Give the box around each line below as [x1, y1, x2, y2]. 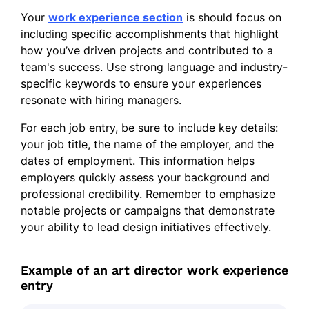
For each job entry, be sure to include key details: [21, 120, 278, 134]
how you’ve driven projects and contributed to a [21, 43, 273, 57]
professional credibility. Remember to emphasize [21, 186, 275, 201]
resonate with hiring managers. [21, 92, 181, 107]
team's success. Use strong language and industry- [21, 59, 288, 74]
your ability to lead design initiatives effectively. [21, 219, 271, 234]
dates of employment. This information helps [21, 153, 255, 168]
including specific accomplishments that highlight [21, 26, 279, 41]
